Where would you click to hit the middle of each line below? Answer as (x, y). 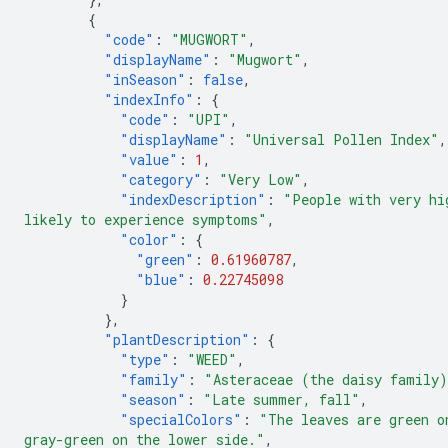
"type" (145, 359)
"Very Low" (260, 179)
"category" (161, 179)
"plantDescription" (177, 339)
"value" (149, 159)
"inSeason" (145, 79)
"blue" (161, 279)
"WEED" (212, 359)
